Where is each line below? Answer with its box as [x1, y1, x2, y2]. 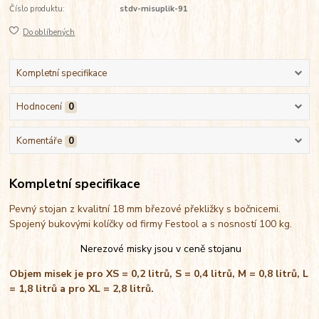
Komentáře [16, 134, 62, 147]
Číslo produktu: [9, 4, 66, 15]
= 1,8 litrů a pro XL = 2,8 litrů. [9, 282, 157, 296]
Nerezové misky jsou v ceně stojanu [80, 242, 241, 256]
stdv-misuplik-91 [119, 4, 188, 15]
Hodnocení [16, 100, 62, 114]
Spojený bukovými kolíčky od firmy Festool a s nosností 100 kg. [9, 217, 298, 231]
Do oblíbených [23, 26, 75, 38]
